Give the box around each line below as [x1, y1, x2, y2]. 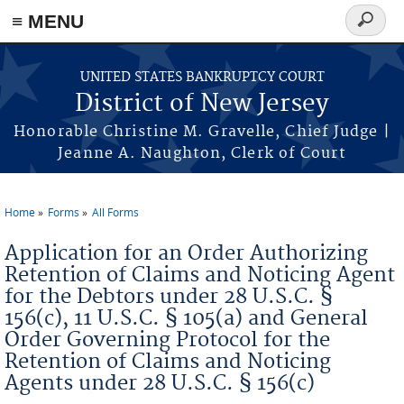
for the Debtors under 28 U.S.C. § [5, 284, 333, 309]
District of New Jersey [75, 89, 329, 119]
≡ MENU [12, 11, 84, 32]
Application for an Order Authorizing [5, 241, 368, 266]
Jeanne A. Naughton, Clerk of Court [58, 144, 346, 162]
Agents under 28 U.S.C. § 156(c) [5, 371, 315, 396]
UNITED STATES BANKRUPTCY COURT [79, 69, 325, 86]
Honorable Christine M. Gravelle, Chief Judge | [14, 123, 390, 141]
